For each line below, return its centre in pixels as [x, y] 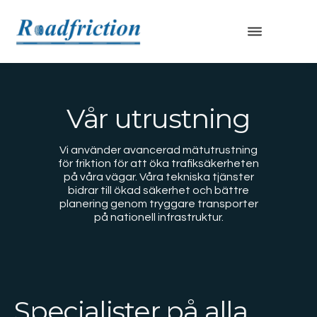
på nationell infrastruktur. [158, 218]
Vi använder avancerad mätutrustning [158, 150]
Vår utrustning [158, 119]
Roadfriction [181, 31]
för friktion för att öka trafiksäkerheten [158, 164]
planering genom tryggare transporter [158, 204]
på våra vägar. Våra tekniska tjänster [158, 177]
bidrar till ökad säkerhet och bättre [158, 191]
